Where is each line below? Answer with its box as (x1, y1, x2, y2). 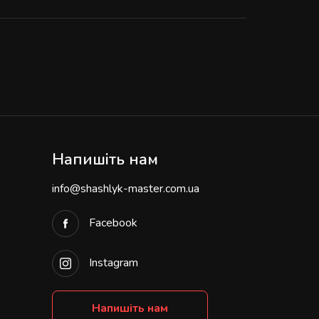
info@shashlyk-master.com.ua (52, 181, 199, 197)
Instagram (86, 255, 138, 271)
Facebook (89, 215, 137, 231)
